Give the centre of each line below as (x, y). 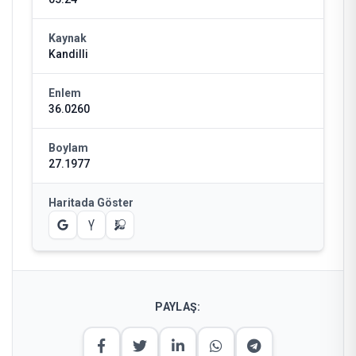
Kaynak (68, 38)
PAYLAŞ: (178, 307)
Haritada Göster (91, 203)
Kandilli (68, 54)
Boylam (68, 148)
